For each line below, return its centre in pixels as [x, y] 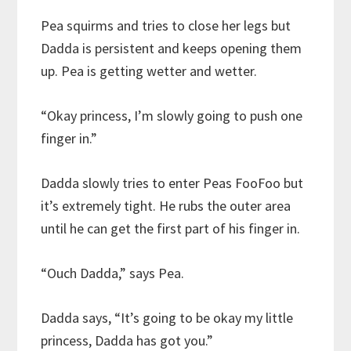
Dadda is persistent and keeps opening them [172, 48]
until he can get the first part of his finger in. [171, 228]
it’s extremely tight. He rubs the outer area [166, 205]
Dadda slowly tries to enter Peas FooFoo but [172, 183]
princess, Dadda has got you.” [127, 340]
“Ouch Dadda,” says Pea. [113, 273]
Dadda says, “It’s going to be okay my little [167, 317]
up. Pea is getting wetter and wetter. [149, 71]
